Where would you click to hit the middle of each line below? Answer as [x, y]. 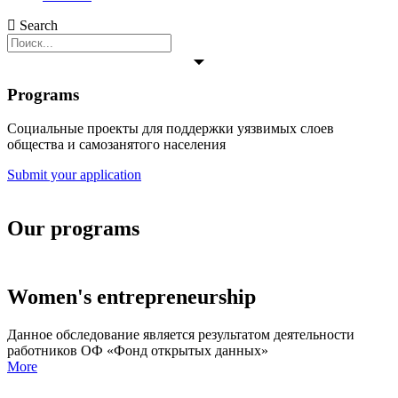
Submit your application [74, 175]
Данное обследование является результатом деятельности [181, 335]
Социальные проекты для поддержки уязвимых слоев [171, 129]
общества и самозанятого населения [116, 145]
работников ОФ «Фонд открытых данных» [138, 351]
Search [39, 25]
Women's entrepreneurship [131, 297]
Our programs [73, 229]
